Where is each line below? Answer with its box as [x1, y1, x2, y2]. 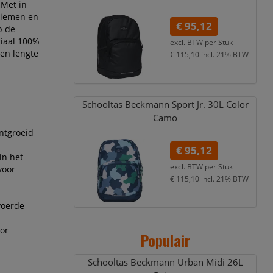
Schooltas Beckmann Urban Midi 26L [87, 256, 243, 269]
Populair [140, 229, 190, 252]
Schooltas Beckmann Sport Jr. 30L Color [82, 97, 249, 111]
